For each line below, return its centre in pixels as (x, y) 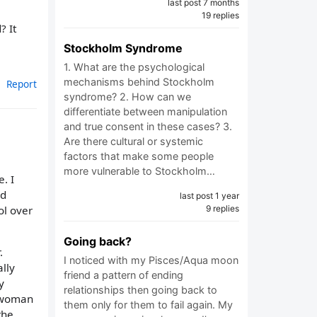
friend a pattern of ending (123, 275)
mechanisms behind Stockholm (139, 82)
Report (22, 83)
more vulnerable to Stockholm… (139, 171)
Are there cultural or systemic (133, 141)
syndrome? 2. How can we (127, 97)
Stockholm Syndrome (123, 48)
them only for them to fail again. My (148, 305)
